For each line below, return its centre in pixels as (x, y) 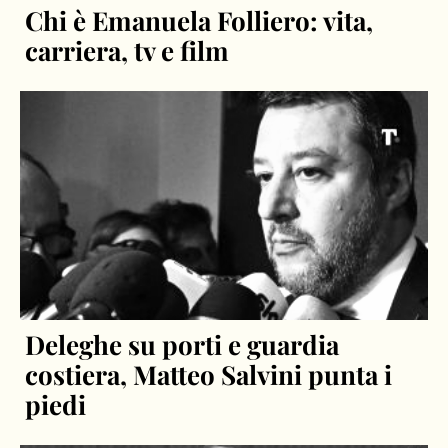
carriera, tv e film (127, 50)
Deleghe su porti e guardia (182, 345)
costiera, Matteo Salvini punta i (209, 375)
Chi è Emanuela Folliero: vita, (199, 20)
